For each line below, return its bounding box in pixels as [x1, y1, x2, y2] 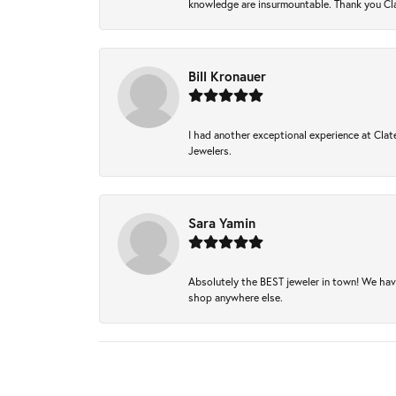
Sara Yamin [188, 214, 255, 232]
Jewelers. [188, 143, 232, 157]
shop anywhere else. [188, 290, 283, 304]
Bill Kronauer [188, 67, 266, 85]
